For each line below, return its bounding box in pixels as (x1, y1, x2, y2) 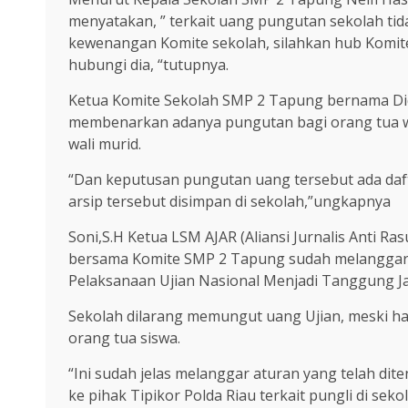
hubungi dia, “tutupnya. (68, 55, 229, 75)
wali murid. (68, 134, 141, 154)
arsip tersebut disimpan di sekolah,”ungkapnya (68, 191, 391, 211)
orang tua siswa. (68, 328, 180, 348)
